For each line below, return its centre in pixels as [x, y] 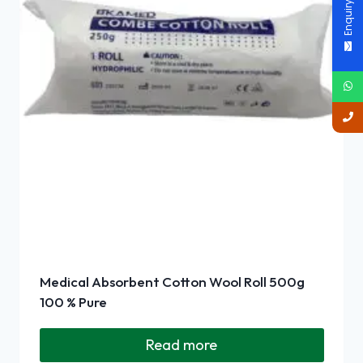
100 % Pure [73, 302]
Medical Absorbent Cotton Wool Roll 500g [172, 282]
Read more [181, 345]
